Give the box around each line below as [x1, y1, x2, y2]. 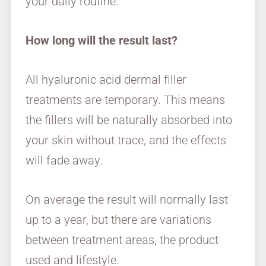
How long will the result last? [25, 33, 178, 48]
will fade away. [25, 153, 103, 168]
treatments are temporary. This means [25, 93, 225, 107]
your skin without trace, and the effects [25, 133, 226, 148]
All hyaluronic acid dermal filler [25, 72, 186, 87]
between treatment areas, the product [25, 233, 218, 248]
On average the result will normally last [25, 192, 228, 207]
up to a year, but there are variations [25, 213, 211, 227]
